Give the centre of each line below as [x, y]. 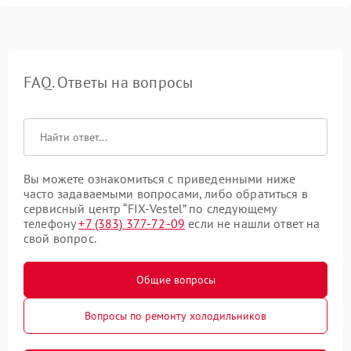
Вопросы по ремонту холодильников [175, 316]
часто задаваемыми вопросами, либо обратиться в [166, 194]
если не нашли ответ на [253, 224]
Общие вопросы [175, 280]
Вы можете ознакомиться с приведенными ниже [160, 179]
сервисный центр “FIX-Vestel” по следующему [150, 209]
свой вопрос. [60, 239]
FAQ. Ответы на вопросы [109, 83]
